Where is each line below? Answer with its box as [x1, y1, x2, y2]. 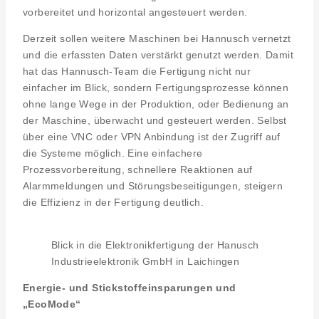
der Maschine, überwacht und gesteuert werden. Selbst [23, 115, 287, 127]
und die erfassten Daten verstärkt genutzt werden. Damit [23, 49, 293, 61]
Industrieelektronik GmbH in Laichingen [51, 256, 240, 268]
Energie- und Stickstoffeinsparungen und [23, 282, 236, 294]
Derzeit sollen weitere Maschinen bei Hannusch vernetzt [23, 33, 291, 45]
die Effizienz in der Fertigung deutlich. [23, 197, 204, 209]
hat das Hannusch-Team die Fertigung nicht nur [23, 66, 251, 78]
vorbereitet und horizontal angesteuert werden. [23, 6, 248, 19]
